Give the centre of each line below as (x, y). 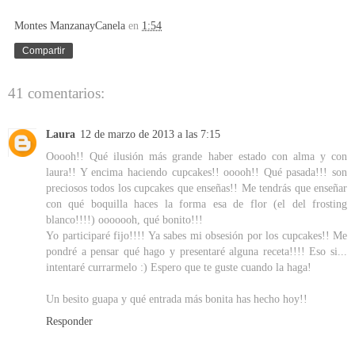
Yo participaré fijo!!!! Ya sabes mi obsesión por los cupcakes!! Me (197, 236)
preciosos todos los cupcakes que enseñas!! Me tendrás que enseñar (197, 188)
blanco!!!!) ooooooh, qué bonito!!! (124, 220)
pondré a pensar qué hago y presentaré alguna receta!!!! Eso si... (197, 252)
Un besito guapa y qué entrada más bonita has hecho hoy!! (177, 299)
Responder (69, 321)
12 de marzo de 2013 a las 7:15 (150, 134)
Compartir (44, 50)
